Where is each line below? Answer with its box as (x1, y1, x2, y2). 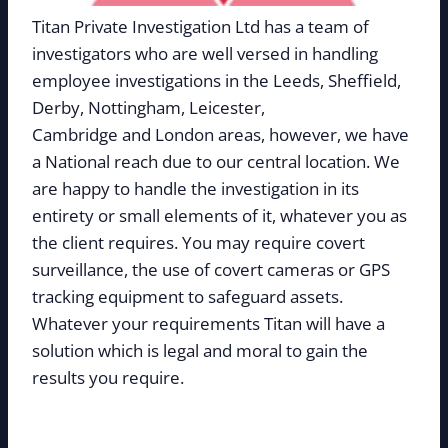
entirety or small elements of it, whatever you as (32, 203, 407, 227)
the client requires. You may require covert (32, 230, 365, 254)
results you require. (32, 365, 184, 389)
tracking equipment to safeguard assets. (32, 284, 343, 308)
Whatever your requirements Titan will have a (32, 311, 385, 335)
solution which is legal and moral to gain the (32, 338, 368, 362)
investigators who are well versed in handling (32, 41, 378, 65)
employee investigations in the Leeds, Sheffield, (32, 68, 401, 92)
